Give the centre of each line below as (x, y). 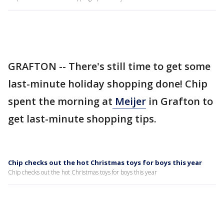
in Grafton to (179, 101)
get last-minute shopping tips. (82, 119)
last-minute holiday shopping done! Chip (108, 84)
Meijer (129, 101)
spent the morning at (60, 101)
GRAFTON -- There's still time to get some (109, 66)
